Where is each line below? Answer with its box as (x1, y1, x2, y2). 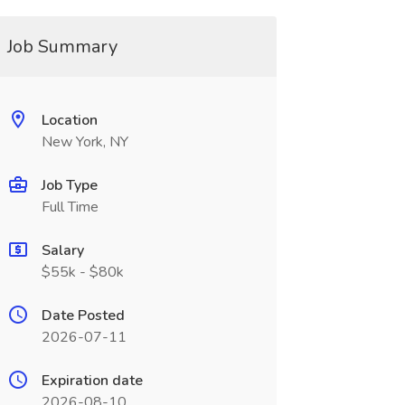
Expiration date (41, 371, 143, 391)
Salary (41, 240, 84, 260)
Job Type (41, 175, 98, 195)
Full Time (41, 197, 99, 217)
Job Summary (6, 34, 118, 59)
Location (41, 110, 98, 130)
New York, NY (41, 132, 128, 152)
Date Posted (41, 306, 125, 325)
